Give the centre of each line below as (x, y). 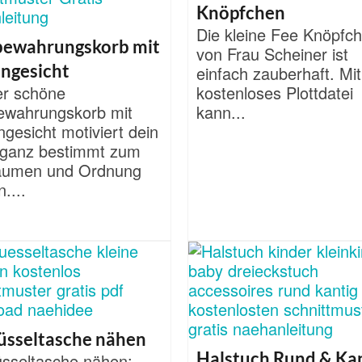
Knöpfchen (241, 13)
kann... (221, 112)
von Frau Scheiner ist (273, 54)
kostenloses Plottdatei (275, 93)
